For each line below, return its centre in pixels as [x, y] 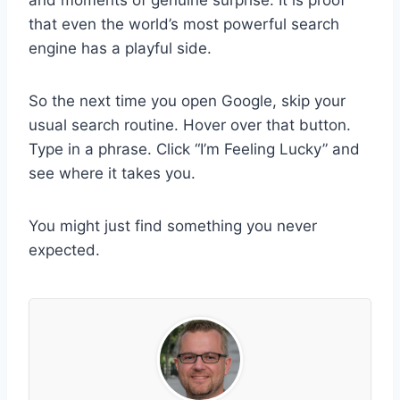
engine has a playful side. [120, 48]
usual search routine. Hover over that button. [190, 125]
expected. [64, 250]
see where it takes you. [112, 173]
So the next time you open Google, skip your [187, 100]
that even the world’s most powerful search [184, 24]
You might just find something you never [173, 225]
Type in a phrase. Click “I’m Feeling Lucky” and [194, 149]
